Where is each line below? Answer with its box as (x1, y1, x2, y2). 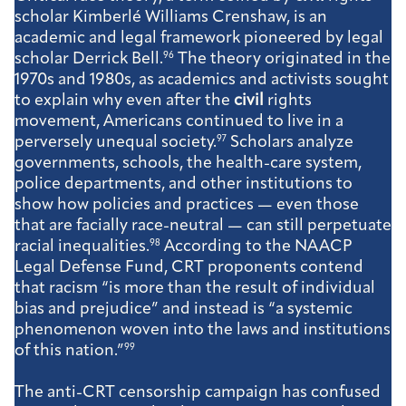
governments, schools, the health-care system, (14, 154, 362, 172)
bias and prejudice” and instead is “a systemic (14, 300, 353, 318)
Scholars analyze (227, 133, 353, 151)
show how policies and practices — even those (14, 196, 359, 214)
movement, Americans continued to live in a (14, 112, 343, 130)
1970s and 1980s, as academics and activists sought (14, 71, 389, 89)
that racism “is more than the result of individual (14, 279, 375, 297)
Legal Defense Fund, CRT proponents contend (14, 258, 363, 276)
